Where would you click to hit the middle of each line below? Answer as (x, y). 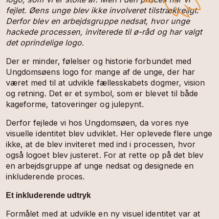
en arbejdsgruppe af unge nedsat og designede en (100, 166)
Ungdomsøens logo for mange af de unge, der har (100, 72)
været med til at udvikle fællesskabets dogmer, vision (105, 82)
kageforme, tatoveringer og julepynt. (75, 104)
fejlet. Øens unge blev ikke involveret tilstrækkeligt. (102, 10)
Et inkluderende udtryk (48, 195)
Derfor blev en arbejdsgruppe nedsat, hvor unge (98, 21)
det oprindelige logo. (45, 42)
